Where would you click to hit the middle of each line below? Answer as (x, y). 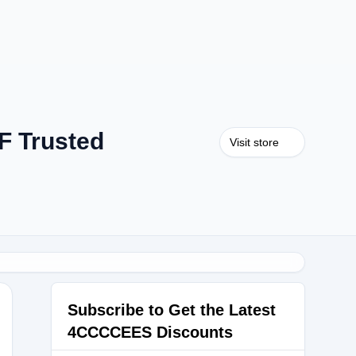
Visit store (254, 142)
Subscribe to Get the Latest (172, 310)
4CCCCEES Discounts (150, 332)
